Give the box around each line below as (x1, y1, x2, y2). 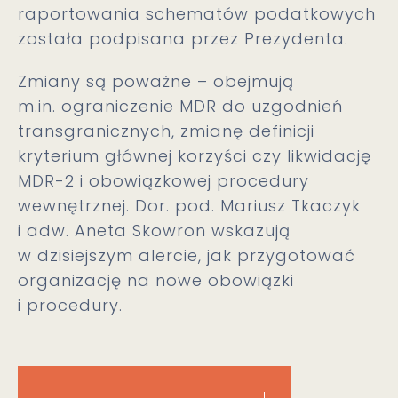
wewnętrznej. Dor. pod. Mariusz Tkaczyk (18, 195, 361, 217)
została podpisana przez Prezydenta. (18, 28, 348, 50)
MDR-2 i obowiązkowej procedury (18, 170, 309, 192)
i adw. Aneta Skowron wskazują (18, 219, 291, 242)
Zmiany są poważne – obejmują (18, 70, 294, 92)
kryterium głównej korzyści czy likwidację (18, 145, 371, 167)
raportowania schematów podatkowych (18, 3, 376, 25)
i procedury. (18, 294, 123, 316)
